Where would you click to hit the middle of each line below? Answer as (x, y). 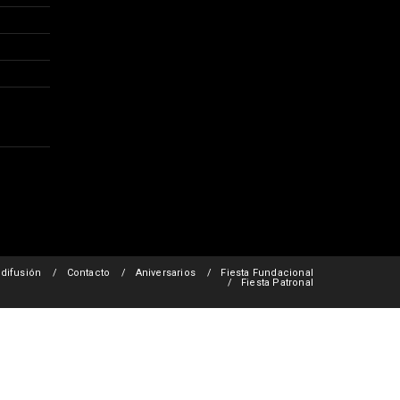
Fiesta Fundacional (267, 273)
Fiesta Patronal (277, 283)
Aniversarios (165, 273)
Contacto (88, 273)
